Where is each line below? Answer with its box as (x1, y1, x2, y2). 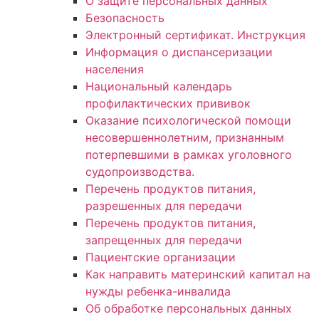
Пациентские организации (85, 249, 236, 264)
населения (85, 61, 144, 76)
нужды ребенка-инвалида (85, 283, 231, 298)
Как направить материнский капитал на (85, 266, 310, 281)
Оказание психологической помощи (85, 113, 291, 127)
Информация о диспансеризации (85, 44, 273, 59)
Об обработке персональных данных (85, 300, 292, 315)
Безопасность (85, 10, 164, 25)
